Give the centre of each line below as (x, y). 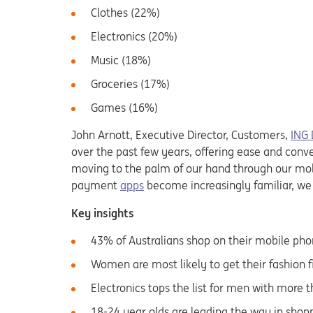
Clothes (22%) (125, 13)
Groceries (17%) (130, 84)
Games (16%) (124, 108)
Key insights (103, 213)
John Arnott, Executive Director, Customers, (181, 135)
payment (96, 185)
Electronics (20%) (134, 36)
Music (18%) (121, 60)
